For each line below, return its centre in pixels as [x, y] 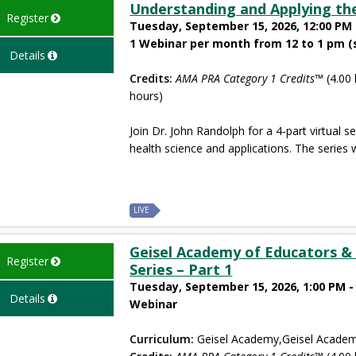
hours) [147, 95]
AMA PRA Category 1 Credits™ [250, 78]
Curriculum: [162, 339]
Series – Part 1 [181, 269]
